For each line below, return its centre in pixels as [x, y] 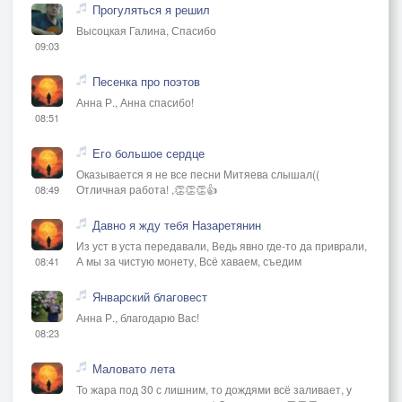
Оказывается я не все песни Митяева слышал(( [198, 173]
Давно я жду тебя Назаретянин [177, 224]
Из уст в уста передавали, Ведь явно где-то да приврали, [222, 245]
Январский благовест [150, 296]
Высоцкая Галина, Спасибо [146, 30]
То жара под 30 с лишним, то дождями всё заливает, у [214, 389]
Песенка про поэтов [146, 81]
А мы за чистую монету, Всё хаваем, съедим [189, 260]
